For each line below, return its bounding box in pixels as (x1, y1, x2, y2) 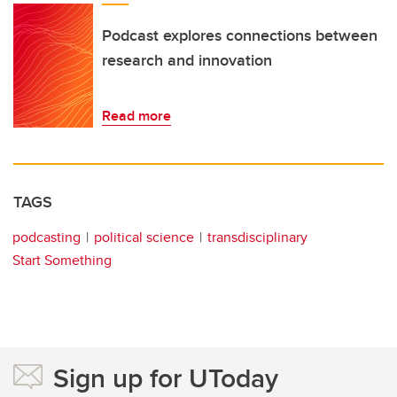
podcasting (12, 227, 81, 248)
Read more (102, 105, 171, 127)
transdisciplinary (207, 227, 307, 248)
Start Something (12, 250, 112, 271)
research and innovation (102, 49, 272, 73)
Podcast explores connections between (102, 24, 378, 48)
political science (94, 227, 194, 248)
